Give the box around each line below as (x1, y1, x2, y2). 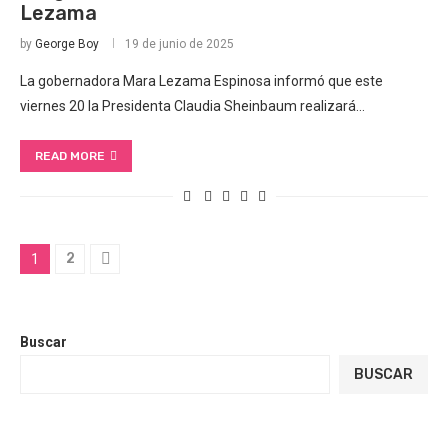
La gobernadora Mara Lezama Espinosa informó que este (20, 73, 383, 90)
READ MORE (35, 149, 105, 164)
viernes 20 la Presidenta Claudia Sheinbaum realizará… (20, 98, 365, 115)
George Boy (35, 37, 99, 52)
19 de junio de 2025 (125, 37, 234, 52)
